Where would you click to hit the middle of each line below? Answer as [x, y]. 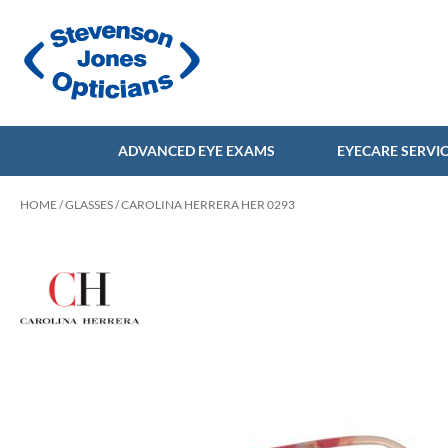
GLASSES [89, 204]
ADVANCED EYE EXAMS [196, 150]
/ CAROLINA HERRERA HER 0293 [204, 204]
